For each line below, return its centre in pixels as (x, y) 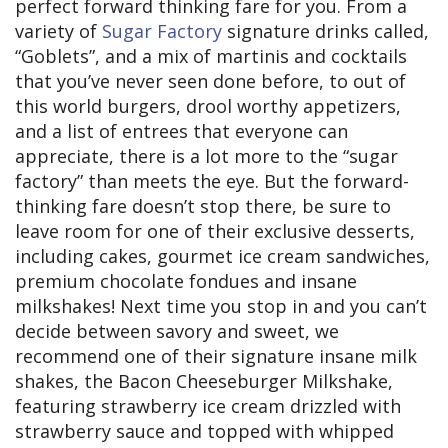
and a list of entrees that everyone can (181, 131)
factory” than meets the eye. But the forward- (212, 181)
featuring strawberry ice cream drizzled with (208, 406)
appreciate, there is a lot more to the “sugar (206, 156)
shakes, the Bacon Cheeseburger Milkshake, (204, 381)
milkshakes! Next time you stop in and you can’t (221, 306)
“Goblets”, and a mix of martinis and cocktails (211, 56)
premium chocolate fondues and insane (186, 281)
